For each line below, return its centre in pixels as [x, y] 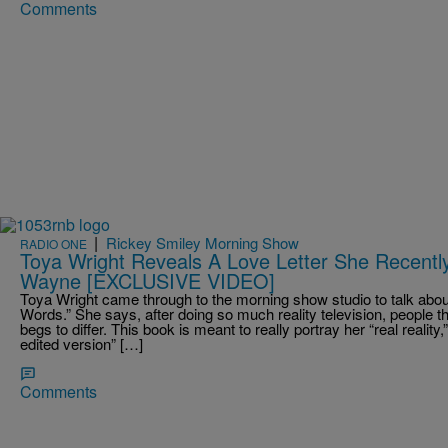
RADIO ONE [53, 243]
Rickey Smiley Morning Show [202, 242]
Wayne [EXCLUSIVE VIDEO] [147, 280]
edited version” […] [81, 343]
